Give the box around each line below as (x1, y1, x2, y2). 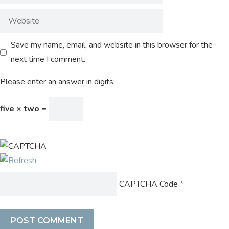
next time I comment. (11, 54, 85, 65)
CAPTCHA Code (119, 178, 178, 190)
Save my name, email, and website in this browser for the (11, 39, 213, 51)
